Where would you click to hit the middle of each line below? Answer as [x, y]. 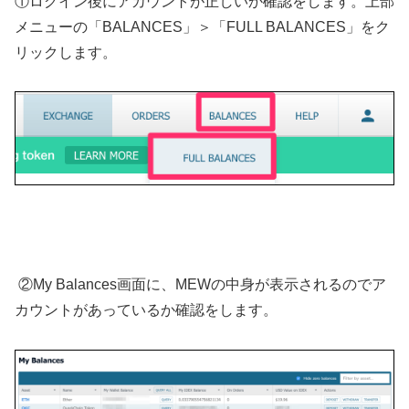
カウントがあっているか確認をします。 [146, 309]
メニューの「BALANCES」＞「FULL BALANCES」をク [202, 26]
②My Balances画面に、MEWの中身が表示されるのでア [200, 284]
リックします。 [66, 52]
